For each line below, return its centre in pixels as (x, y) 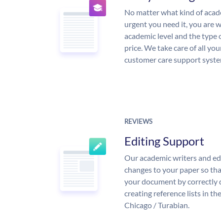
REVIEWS (138, 122)
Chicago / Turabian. (157, 205)
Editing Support (164, 141)
